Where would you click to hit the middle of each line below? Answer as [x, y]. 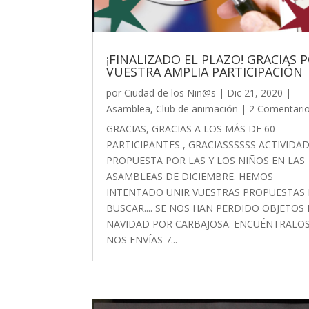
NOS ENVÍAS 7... [142, 240]
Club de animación [197, 109]
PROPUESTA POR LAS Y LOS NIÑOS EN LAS [206, 161]
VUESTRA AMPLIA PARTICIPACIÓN [205, 72]
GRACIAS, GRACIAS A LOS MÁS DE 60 [191, 129]
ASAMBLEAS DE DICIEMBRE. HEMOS [190, 177]
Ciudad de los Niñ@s [170, 93]
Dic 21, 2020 [255, 93]
